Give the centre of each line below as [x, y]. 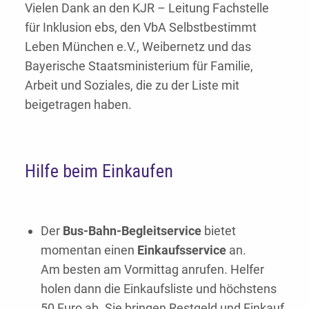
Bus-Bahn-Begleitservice [132, 231]
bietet [218, 231]
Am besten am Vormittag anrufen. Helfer [152, 270]
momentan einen [89, 250]
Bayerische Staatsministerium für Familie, [139, 66]
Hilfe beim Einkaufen [99, 171]
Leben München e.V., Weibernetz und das [138, 47]
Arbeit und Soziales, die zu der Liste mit [132, 86]
